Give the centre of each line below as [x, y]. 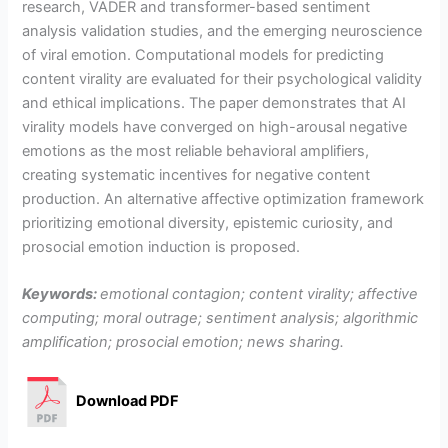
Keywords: [60, 294]
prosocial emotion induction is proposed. [161, 246]
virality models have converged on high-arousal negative [215, 126]
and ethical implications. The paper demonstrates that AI [214, 102]
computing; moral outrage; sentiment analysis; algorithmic [220, 318]
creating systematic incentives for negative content [196, 174]
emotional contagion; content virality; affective [259, 294]
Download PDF [128, 401]
